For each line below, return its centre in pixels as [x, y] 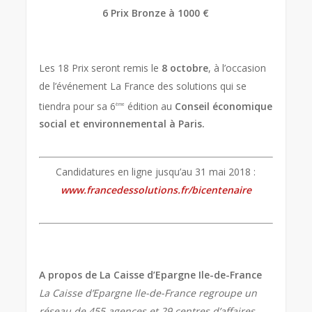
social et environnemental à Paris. [122, 124]
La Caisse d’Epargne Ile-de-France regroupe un [148, 293]
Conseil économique [224, 106]
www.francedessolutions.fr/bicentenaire [156, 190]
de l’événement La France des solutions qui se [143, 86]
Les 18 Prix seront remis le [101, 68]
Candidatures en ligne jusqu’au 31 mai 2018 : [156, 172]
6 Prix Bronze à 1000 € [156, 13]
